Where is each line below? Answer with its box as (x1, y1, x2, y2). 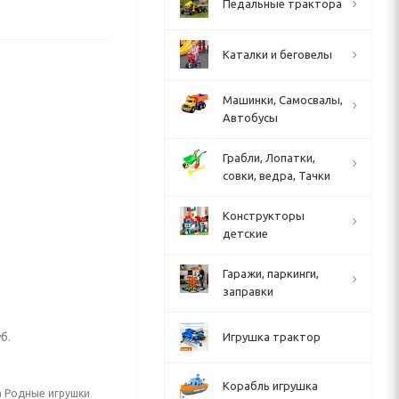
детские (223, 227, 268, 240)
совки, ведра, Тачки (223, 169, 330, 182)
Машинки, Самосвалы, (223, 94, 343, 106)
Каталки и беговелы (223, 48, 332, 61)
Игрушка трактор (223, 330, 321, 343)
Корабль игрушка (223, 379, 318, 392)
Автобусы (223, 111, 278, 124)
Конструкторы (223, 209, 305, 222)
